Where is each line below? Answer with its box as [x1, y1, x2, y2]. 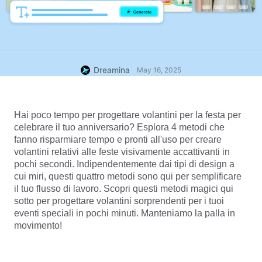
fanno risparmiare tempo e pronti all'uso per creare [14, 135, 222, 144]
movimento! [14, 220, 62, 230]
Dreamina [94, 65, 130, 75]
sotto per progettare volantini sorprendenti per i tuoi [14, 196, 224, 206]
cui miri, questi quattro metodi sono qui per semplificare [14, 171, 242, 181]
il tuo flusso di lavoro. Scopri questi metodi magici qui [14, 184, 233, 194]
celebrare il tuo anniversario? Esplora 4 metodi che [14, 122, 225, 132]
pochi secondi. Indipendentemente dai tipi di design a [14, 159, 235, 169]
